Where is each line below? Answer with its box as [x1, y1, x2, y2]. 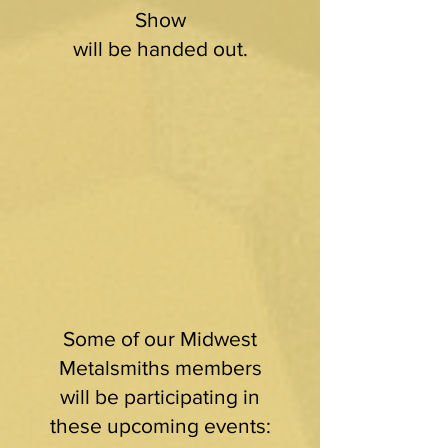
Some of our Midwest [63, 327, 257, 350]
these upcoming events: [49, 414, 271, 437]
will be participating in [60, 385, 260, 408]
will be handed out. [72, 37, 248, 60]
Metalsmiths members [58, 356, 262, 379]
